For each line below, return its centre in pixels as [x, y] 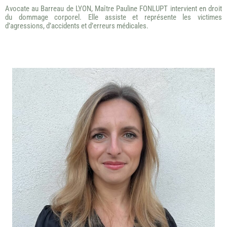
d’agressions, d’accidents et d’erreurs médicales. [77, 26]
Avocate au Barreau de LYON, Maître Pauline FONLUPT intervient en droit [113, 9]
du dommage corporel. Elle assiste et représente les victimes [113, 17]
